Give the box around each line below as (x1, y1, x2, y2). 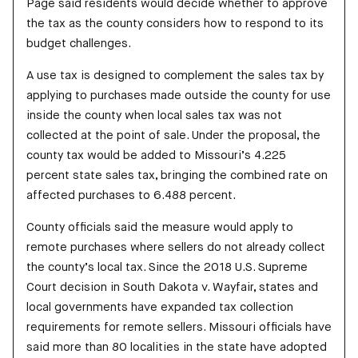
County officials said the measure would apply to (26, 221, 293, 233)
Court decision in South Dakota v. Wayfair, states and (26, 281, 318, 293)
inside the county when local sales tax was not (26, 109, 282, 121)
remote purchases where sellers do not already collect (26, 241, 325, 253)
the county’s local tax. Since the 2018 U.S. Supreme (26, 261, 308, 273)
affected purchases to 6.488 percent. (26, 189, 236, 201)
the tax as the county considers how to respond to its (26, 18, 324, 30)
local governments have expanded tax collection (26, 301, 293, 313)
